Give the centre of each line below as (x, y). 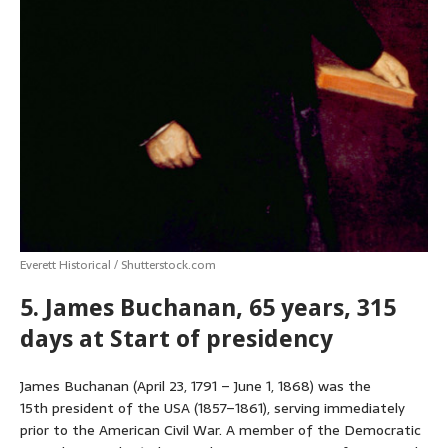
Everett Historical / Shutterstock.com (118, 265)
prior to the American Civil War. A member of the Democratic (220, 430)
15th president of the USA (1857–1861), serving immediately (212, 408)
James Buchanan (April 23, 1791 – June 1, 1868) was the (195, 386)
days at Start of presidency (176, 339)
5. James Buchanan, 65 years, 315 (208, 308)
